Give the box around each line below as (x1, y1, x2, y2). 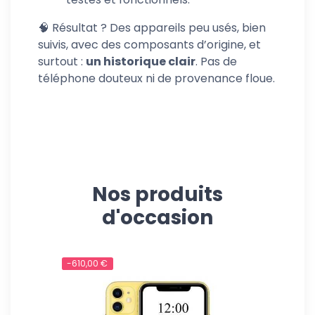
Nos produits (92, 181, 223, 208)
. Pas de (195, 53, 237, 70)
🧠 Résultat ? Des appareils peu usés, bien (38, 20, 266, 36)
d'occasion (102, 204, 213, 231)
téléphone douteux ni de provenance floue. (38, 70, 275, 86)
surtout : (38, 53, 86, 70)
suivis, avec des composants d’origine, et (38, 37, 261, 53)
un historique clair (86, 53, 195, 70)
